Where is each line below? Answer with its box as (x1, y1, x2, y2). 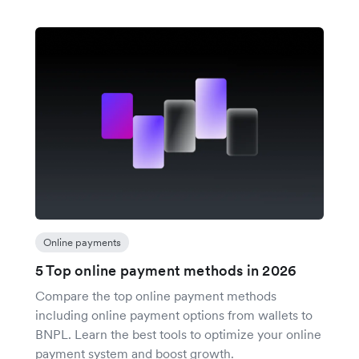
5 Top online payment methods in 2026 (35, 261, 297, 280)
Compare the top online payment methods (35, 288, 276, 305)
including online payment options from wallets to (35, 307, 313, 324)
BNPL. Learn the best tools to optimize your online (35, 326, 321, 343)
